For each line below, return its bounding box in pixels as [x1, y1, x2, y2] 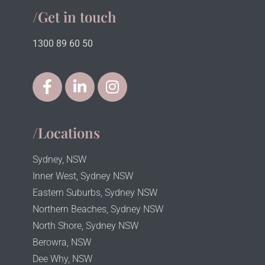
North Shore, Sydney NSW [32, 219, 138, 231]
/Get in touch [32, 7, 116, 26]
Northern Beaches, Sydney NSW [32, 203, 163, 215]
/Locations [32, 122, 100, 142]
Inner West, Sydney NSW [32, 170, 133, 182]
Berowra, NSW [32, 236, 91, 248]
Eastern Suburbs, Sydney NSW [32, 186, 157, 198]
